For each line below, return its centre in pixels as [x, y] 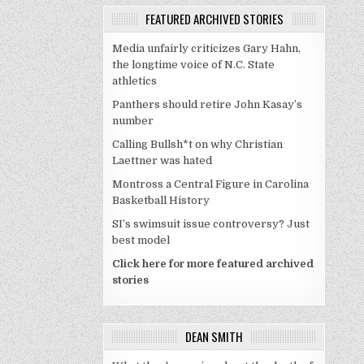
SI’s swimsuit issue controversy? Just [211, 224]
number [133, 121]
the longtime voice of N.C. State [193, 65]
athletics [134, 81]
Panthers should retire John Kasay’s [207, 105]
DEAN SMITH [214, 336]
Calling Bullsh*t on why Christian [197, 145]
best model [141, 240]
